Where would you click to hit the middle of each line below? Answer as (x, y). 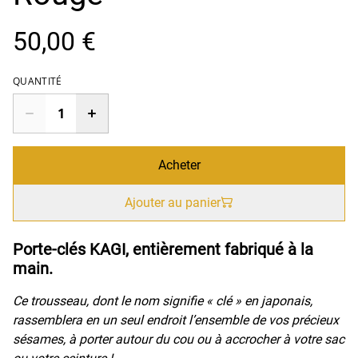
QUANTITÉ (38, 81)
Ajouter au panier (173, 202)
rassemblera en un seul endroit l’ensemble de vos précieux (176, 320)
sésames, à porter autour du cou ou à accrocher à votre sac (179, 339)
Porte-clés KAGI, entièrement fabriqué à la (163, 249)
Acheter (179, 165)
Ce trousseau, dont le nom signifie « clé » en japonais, (163, 300)
